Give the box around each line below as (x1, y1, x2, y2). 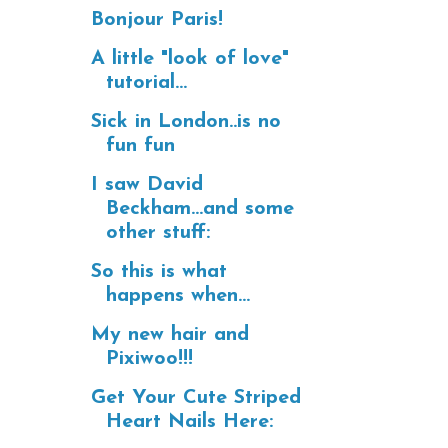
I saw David (91, 174, 203, 195)
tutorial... (106, 72, 187, 93)
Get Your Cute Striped (91, 387, 301, 408)
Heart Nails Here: (106, 411, 273, 432)
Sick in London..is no (91, 111, 281, 132)
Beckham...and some (106, 198, 294, 219)
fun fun (106, 135, 175, 156)
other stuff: (106, 222, 210, 243)
